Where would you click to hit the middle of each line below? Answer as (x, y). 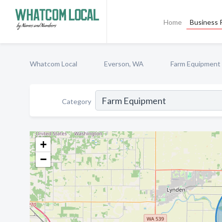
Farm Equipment (195, 64)
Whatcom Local (54, 64)
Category (77, 101)
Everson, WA (124, 64)
